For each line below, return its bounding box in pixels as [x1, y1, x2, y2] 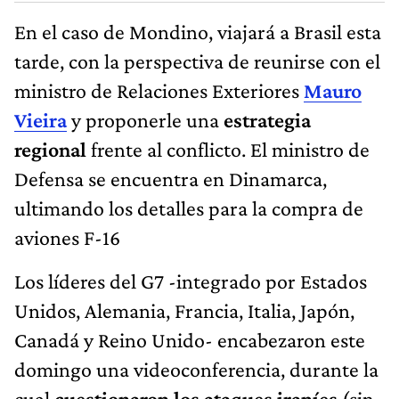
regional [14, 136, 91, 161]
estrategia [224, 107, 311, 132]
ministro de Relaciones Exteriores [14, 77, 304, 102]
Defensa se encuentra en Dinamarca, [14, 166, 327, 191]
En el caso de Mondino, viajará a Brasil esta [14, 19, 381, 44]
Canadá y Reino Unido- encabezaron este [14, 327, 365, 352]
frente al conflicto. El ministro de [91, 136, 370, 161]
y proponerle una [67, 107, 224, 132]
